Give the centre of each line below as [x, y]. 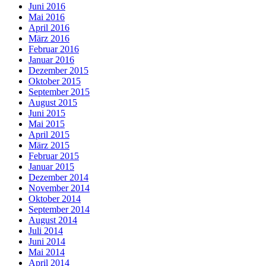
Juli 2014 [46, 231]
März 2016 [49, 39]
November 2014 [59, 188]
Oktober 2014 [55, 199]
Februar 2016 [54, 49]
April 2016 [49, 28]
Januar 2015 [51, 167]
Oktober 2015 [55, 81]
